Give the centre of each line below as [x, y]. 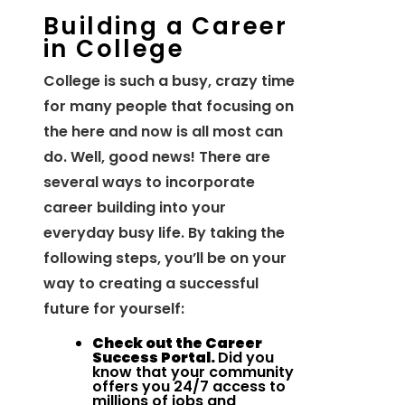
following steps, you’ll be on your [165, 259]
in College [114, 49]
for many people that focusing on [169, 107]
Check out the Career [177, 344]
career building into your [135, 208]
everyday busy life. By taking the [164, 233]
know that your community [193, 372]
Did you [246, 358]
